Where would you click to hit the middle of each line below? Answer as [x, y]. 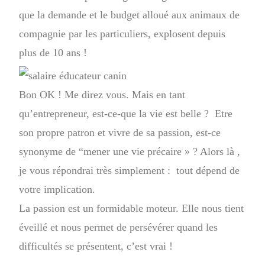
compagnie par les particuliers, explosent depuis [122, 34]
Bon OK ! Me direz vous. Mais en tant [102, 94]
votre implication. [57, 189]
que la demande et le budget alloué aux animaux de [130, 15]
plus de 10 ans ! [56, 53]
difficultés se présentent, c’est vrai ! [98, 246]
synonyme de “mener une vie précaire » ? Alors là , [130, 151]
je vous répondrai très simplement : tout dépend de [130, 170]
